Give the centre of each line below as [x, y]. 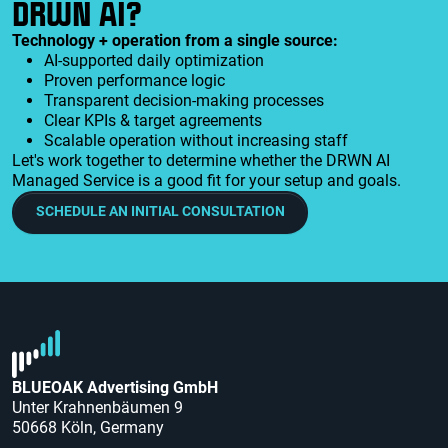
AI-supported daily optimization [154, 60]
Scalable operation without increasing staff [196, 140]
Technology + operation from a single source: [175, 40]
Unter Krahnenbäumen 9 [97, 408]
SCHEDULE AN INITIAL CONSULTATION [160, 212]
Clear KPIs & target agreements [153, 120]
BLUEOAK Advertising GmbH [115, 388]
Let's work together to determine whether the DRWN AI [201, 160]
